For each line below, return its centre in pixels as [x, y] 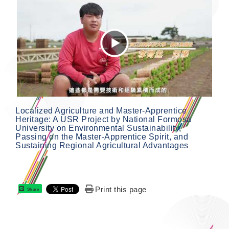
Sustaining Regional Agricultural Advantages [102, 145]
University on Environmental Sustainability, [98, 128]
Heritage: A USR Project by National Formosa [104, 119]
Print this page [121, 189]
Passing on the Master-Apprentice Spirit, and [102, 137]
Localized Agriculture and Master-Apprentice [101, 111]
